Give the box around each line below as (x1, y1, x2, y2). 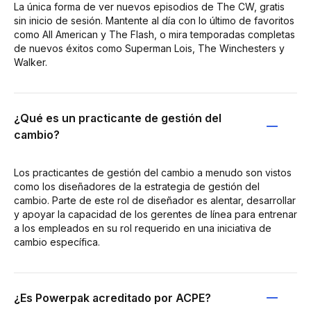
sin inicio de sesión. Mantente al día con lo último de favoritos (14, 15, 294, 26)
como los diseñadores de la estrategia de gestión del (14, 180, 260, 192)
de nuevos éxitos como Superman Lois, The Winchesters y (14, 42, 285, 54)
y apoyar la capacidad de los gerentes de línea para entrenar (14, 208, 297, 220)
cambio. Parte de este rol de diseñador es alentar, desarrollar (14, 194, 296, 206)
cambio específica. (14, 236, 100, 248)
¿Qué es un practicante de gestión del (14, 111, 221, 125)
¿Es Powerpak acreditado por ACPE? (14, 291, 211, 305)
